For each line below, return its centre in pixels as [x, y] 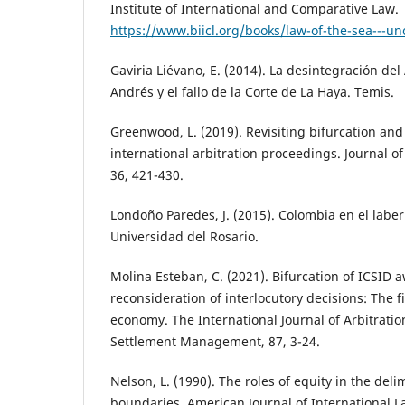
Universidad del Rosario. [184, 237]
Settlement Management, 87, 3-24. [215, 342]
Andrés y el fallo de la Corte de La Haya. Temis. [252, 92]
